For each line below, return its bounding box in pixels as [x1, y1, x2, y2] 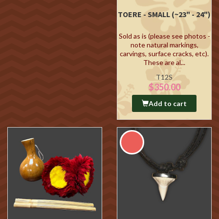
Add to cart [149, 99, 187, 108]
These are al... [143, 58, 185, 66]
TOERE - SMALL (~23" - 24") [118, 9, 211, 19]
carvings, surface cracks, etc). [120, 49, 209, 58]
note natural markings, [130, 41, 198, 49]
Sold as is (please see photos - [118, 32, 210, 40]
